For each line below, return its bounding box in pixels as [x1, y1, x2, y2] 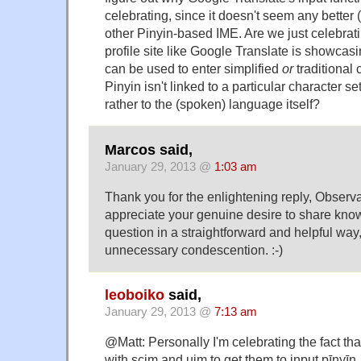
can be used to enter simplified [105, 61, 282, 77]
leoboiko [105, 286, 164, 303]
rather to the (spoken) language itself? [105, 97, 320, 112]
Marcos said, [105, 141, 193, 158]
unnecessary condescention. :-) [105, 242, 283, 257]
